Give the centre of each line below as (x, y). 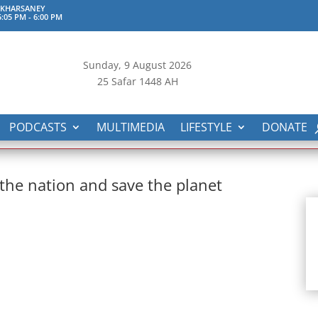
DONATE (285, 127)
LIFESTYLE (206, 127)
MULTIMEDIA (131, 127)
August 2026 (161, 65)
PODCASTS (38, 127)
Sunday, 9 (107, 65)
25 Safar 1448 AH (137, 81)
